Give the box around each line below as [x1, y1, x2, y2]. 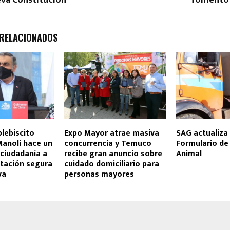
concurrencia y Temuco [64, 137, 151, 151]
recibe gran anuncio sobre [64, 147, 162, 161]
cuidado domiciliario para [64, 157, 159, 171]
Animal [176, 147, 202, 161]
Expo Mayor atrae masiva [64, 126, 159, 141]
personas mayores [64, 167, 134, 182]
